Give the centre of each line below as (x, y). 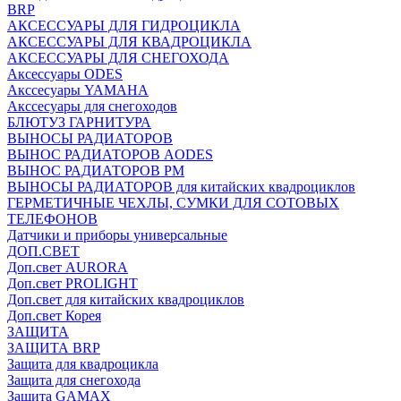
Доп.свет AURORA (68, 267)
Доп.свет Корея (54, 316)
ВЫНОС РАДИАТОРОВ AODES (110, 154)
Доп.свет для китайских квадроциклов (126, 299)
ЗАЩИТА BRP (54, 348)
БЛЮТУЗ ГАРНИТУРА (79, 122)
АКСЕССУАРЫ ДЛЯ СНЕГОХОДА (118, 58)
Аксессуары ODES (65, 74)
